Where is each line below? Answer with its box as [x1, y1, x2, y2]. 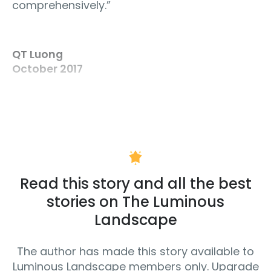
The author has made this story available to [17, 244, 254, 260]
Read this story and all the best [19, 174, 252, 194]
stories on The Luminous [47, 192, 224, 212]
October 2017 [12, 62, 83, 77]
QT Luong [12, 47, 63, 62]
